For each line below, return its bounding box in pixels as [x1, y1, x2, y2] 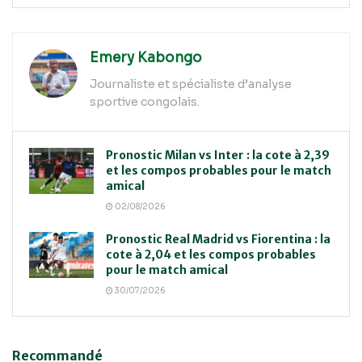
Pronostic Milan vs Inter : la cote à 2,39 [106, 148, 330, 163]
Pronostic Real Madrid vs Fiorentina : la [106, 232, 330, 247]
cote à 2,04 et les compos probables [106, 247, 316, 263]
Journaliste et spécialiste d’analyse [90, 76, 292, 91]
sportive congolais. [90, 94, 200, 109]
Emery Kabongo [90, 48, 202, 66]
